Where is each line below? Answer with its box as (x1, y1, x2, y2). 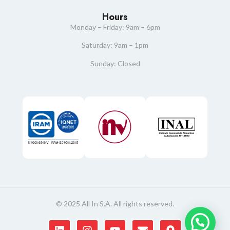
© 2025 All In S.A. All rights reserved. (56, 199, 174, 208)
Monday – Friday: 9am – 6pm (70, 22, 160, 31)
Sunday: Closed (90, 59, 140, 68)
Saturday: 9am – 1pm (82, 41, 148, 50)
